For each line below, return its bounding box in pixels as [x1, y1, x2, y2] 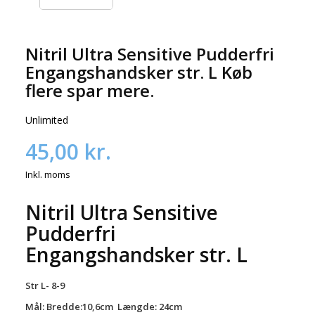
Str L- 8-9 [25, 279, 65, 292]
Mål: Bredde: [25, 300, 82, 314]
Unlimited [25, 113, 68, 127]
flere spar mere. [25, 79, 154, 103]
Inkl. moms [25, 168, 70, 181]
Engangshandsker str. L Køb [25, 60, 252, 84]
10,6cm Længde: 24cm [82, 300, 182, 314]
